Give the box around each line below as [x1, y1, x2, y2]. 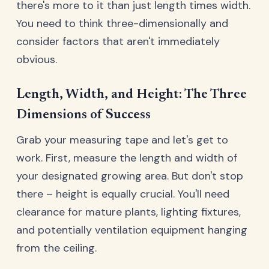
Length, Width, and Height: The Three [16, 87, 247, 101]
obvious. [16, 52, 57, 67]
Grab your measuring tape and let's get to [16, 132, 228, 147]
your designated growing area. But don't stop [16, 168, 243, 183]
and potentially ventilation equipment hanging [16, 222, 247, 237]
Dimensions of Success [16, 107, 151, 122]
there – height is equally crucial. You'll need [16, 186, 229, 201]
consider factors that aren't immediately [16, 34, 220, 49]
